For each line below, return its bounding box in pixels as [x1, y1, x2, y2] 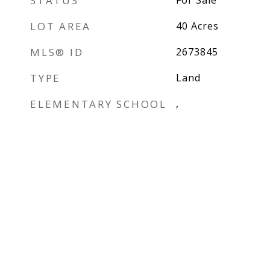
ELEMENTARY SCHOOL [30, 97, 167, 111]
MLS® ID [30, 45, 84, 59]
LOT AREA [30, 19, 91, 33]
